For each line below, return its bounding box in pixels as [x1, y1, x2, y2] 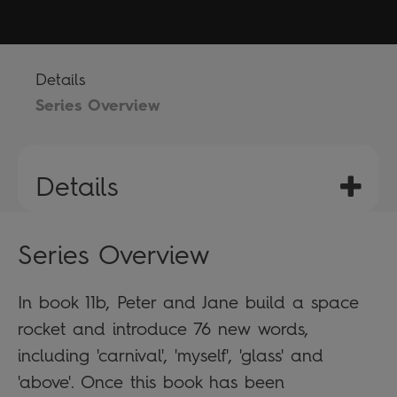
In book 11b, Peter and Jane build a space [18, 292, 359, 314]
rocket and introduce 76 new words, [18, 318, 308, 340]
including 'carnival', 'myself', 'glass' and [18, 345, 323, 367]
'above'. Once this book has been [18, 371, 284, 393]
